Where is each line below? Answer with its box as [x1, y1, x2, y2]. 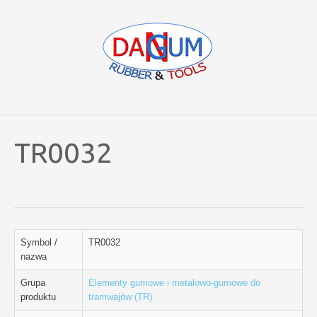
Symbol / [21, 237, 57, 248]
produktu [21, 292, 56, 302]
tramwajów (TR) [88, 292, 152, 302]
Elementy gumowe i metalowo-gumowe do [88, 277, 260, 288]
